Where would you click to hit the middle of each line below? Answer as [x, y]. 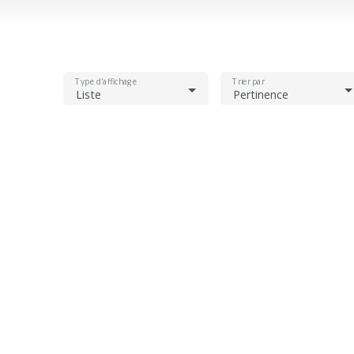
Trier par [248, 81]
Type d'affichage [106, 81]
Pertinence [260, 94]
